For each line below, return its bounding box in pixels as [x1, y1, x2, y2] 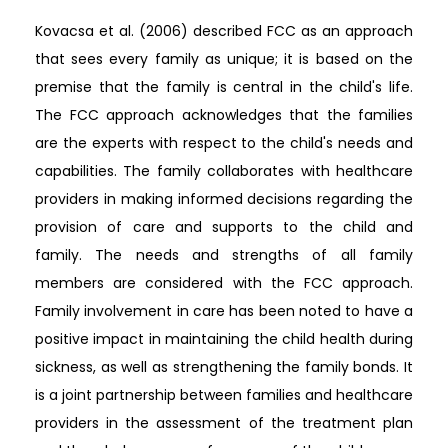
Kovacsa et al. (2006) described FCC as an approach [35, 21, 413, 41]
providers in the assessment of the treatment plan [35, 413, 413, 433]
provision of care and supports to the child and [35, 217, 413, 237]
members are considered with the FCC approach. [35, 273, 413, 293]
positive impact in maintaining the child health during [35, 329, 413, 349]
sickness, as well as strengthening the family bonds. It [35, 357, 413, 377]
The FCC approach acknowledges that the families [35, 105, 413, 125]
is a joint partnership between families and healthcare [35, 385, 413, 405]
